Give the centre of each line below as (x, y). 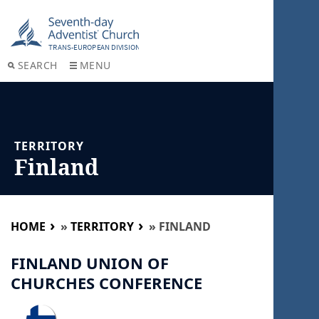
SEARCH (37, 65)
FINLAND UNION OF (90, 262)
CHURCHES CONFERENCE (106, 282)
